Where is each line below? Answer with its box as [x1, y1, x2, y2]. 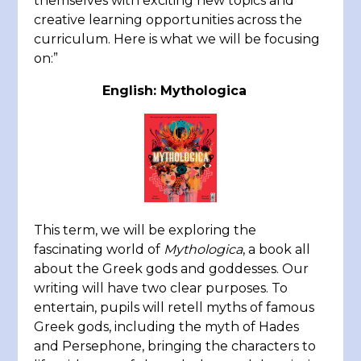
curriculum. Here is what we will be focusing [34, 31, 321, 47]
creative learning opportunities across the [34, 12, 303, 27]
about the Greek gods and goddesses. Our [34, 260, 309, 276]
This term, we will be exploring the [34, 222, 257, 238]
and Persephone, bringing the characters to [34, 338, 317, 354]
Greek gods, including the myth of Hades [34, 318, 300, 334]
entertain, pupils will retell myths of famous [34, 299, 315, 315]
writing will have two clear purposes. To [34, 280, 288, 296]
